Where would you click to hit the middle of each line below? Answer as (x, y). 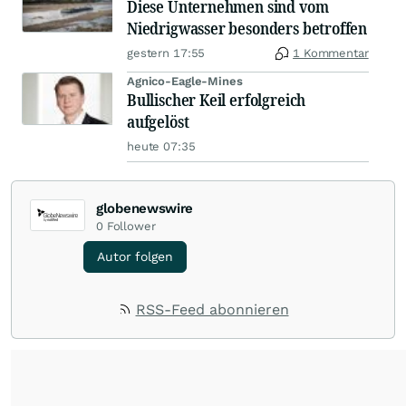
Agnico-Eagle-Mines (185, 81)
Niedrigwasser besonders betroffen (247, 28)
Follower (131, 226)
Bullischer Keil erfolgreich (217, 100)
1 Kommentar (331, 53)
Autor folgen (135, 256)
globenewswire (145, 208)
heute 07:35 (161, 146)
